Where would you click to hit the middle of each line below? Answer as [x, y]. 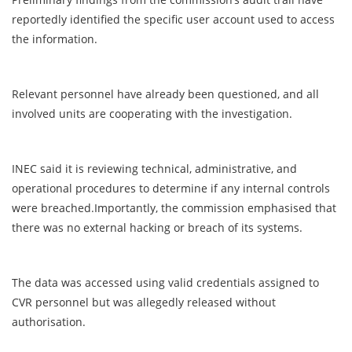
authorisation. [49, 322]
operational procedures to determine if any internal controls [171, 189]
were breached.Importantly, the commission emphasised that [174, 208]
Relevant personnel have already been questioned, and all [165, 94]
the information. [56, 39]
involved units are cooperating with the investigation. [154, 114]
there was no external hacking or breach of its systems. [159, 228]
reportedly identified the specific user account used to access [173, 20]
